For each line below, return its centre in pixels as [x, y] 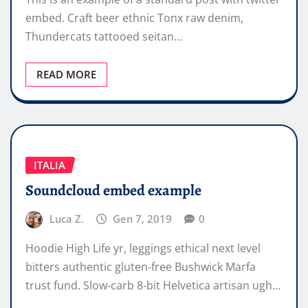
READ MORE [66, 74]
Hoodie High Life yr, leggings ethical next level [143, 249]
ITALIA [49, 165]
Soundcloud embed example [113, 190]
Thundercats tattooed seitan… [104, 36]
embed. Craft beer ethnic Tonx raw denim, [134, 18]
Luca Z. [66, 218]
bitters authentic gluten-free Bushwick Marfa [141, 267]
